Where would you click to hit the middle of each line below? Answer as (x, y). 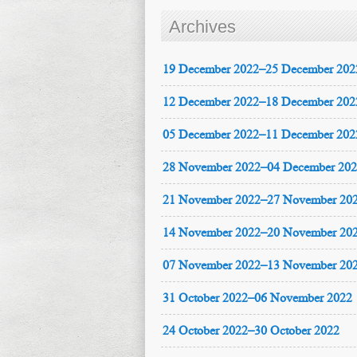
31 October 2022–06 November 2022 (257, 298)
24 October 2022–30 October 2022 (251, 330)
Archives (202, 27)
